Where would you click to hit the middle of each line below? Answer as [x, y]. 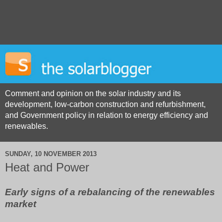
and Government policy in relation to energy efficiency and [107, 115]
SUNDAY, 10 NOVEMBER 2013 [51, 154]
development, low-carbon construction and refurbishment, [105, 105]
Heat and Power [47, 167]
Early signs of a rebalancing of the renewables [110, 192]
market [21, 204]
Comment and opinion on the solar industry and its [93, 94]
